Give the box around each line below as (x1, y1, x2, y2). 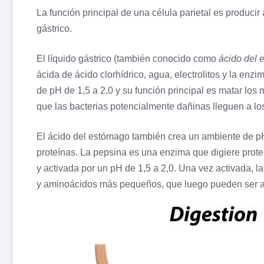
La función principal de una (37, 8, 152, 18)
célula (152, 8, 177, 18)
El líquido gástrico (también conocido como (37, 54, 219, 64)
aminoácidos (44, 179, 97, 190)
